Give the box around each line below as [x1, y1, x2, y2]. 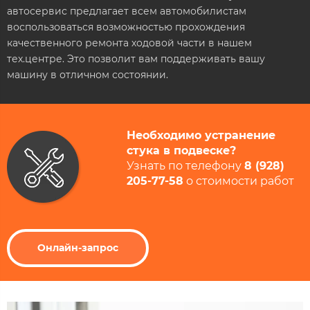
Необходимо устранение [127, 129, 275, 143]
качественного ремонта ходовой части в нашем [7, 36, 252, 49]
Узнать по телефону [127, 159, 244, 173]
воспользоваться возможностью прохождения [7, 20, 245, 33]
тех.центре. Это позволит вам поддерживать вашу [7, 52, 265, 65]
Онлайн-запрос [37, 241, 118, 254]
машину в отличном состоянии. [7, 68, 168, 81]
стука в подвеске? [127, 144, 239, 158]
